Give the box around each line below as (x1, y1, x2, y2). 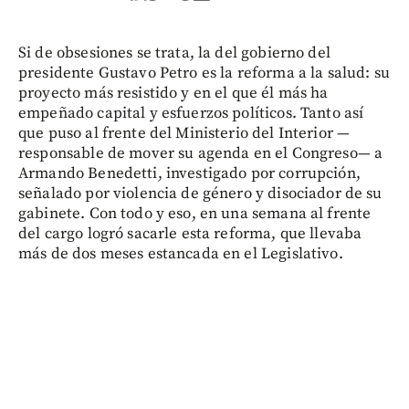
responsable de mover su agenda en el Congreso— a (18, 142, 383, 163)
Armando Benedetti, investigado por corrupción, (18, 163, 361, 184)
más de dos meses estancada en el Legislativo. (18, 243, 343, 264)
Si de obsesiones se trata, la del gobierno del (18, 42, 330, 63)
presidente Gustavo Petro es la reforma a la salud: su (18, 62, 390, 83)
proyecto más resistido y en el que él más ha (18, 82, 329, 103)
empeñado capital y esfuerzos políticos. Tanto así (18, 102, 364, 123)
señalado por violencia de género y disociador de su (18, 183, 383, 204)
